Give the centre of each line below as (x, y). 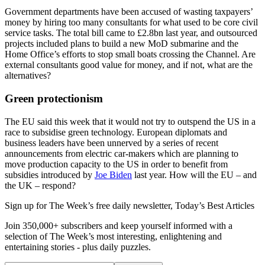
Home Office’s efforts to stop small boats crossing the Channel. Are (130, 54)
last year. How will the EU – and (194, 174)
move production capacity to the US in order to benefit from (116, 164)
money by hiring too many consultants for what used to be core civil (131, 22)
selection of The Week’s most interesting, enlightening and (113, 236)
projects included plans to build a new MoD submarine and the (122, 44)
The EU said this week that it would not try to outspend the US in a (130, 121)
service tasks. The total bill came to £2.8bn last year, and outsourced (131, 33)
